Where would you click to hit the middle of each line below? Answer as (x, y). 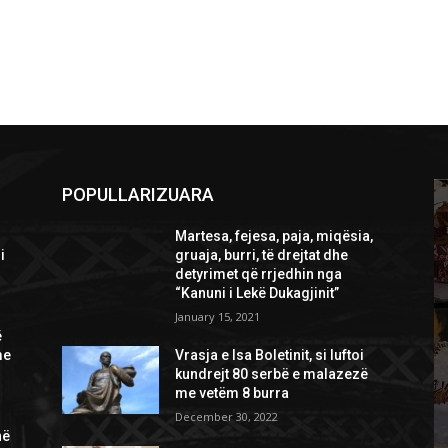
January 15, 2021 (218, 316)
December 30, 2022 (227, 416)
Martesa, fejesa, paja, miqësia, (274, 235)
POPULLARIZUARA (138, 194)
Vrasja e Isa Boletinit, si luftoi (270, 354)
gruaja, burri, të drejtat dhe (262, 254)
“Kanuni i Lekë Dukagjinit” (257, 292)
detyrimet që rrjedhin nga (259, 273)
